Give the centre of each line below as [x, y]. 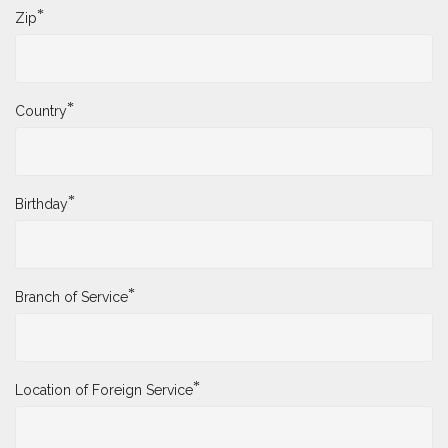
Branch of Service [71, 297]
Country [41, 111]
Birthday [41, 204]
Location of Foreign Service [104, 390]
